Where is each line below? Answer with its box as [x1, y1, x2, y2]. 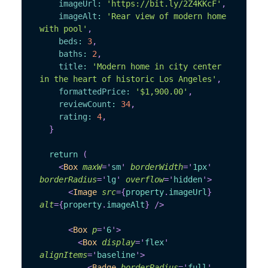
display [102, 237, 135, 248]
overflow [126, 175, 164, 185]
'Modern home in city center [92, 62, 221, 72]
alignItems [39, 250, 87, 260]
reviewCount [59, 99, 111, 109]
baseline [97, 250, 135, 260]
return [49, 150, 78, 160]
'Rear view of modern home [106, 11, 226, 22]
